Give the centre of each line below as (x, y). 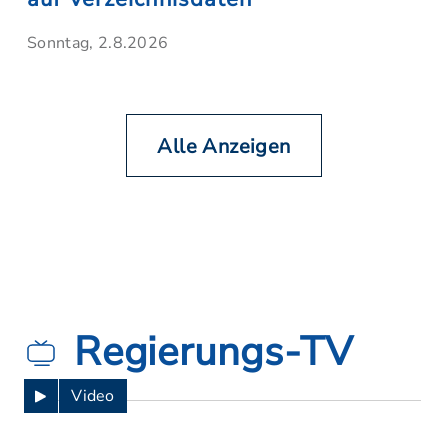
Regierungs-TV (214, 352)
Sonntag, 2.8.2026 (98, 43)
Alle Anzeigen (224, 146)
